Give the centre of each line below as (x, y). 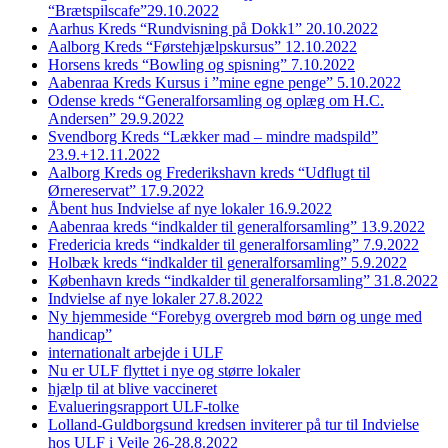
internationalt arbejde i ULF (135, 353)
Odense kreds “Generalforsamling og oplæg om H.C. (216, 101)
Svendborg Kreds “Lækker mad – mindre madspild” (213, 137)
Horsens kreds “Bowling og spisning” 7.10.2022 (201, 65)
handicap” (80, 335)
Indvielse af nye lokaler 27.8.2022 (155, 299)
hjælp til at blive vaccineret (132, 389)
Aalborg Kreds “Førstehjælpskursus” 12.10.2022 (202, 47)
